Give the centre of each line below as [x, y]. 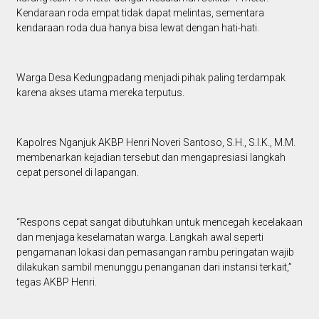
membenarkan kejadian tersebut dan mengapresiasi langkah [151, 158]
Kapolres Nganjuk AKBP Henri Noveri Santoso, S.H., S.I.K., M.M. [156, 143]
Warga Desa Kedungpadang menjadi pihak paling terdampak [151, 78]
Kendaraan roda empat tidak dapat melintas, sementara [140, 13]
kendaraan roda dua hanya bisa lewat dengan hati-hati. [138, 28]
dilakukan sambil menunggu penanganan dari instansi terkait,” [154, 267]
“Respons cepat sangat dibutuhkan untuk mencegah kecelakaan [159, 223]
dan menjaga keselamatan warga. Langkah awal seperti [140, 237]
